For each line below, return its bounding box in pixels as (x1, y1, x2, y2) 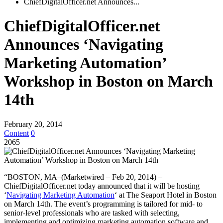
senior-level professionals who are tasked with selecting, (4, 208, 180, 217)
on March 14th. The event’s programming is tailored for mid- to (4, 199, 203, 208)
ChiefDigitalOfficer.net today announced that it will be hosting (4, 181, 200, 190)
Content (4, 128, 29, 137)
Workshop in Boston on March (4, 72, 213, 91)
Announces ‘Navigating (4, 35, 163, 54)
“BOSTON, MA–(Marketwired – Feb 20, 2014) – (4, 172, 162, 181)
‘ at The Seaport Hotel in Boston (114, 190, 217, 199)
